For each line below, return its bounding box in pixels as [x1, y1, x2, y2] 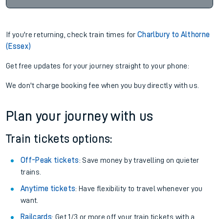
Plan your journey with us [6, 109, 153, 123]
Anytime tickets [21, 185, 76, 193]
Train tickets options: [6, 133, 112, 145]
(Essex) [6, 43, 31, 50]
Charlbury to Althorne [137, 31, 210, 39]
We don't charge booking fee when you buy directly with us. [6, 82, 199, 89]
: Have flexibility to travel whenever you [75, 185, 203, 193]
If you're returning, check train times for [6, 31, 138, 39]
